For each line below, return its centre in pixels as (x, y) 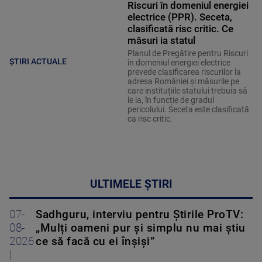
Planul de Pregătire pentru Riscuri (187, 54)
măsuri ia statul (161, 41)
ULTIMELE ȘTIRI (131, 185)
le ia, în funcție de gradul (170, 100)
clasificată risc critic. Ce (180, 29)
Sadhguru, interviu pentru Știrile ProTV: (139, 215)
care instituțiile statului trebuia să (187, 91)
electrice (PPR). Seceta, (180, 17)
